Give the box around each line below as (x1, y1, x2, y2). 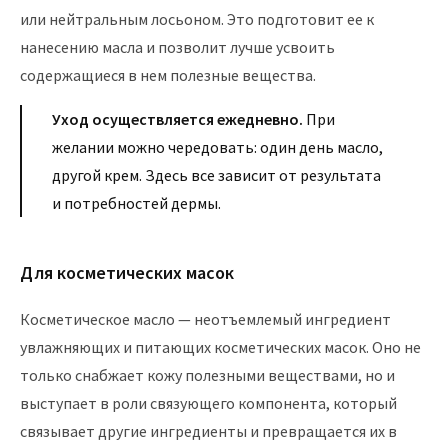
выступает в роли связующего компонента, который (20, 393, 397, 413)
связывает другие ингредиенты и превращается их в (20, 421, 397, 441)
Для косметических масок (20, 261, 234, 284)
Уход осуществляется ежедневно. (52, 109, 303, 129)
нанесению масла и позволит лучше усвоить (20, 37, 335, 57)
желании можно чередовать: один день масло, (52, 137, 383, 157)
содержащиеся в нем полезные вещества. (20, 65, 316, 85)
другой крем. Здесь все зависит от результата (52, 165, 381, 185)
